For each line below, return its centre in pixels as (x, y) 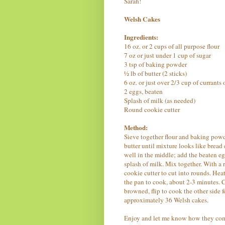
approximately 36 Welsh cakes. (166, 200)
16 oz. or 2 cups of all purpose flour (172, 46)
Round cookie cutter (152, 109)
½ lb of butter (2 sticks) (155, 73)
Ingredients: (141, 37)
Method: (136, 127)
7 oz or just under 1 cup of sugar (167, 55)
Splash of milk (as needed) (160, 100)
